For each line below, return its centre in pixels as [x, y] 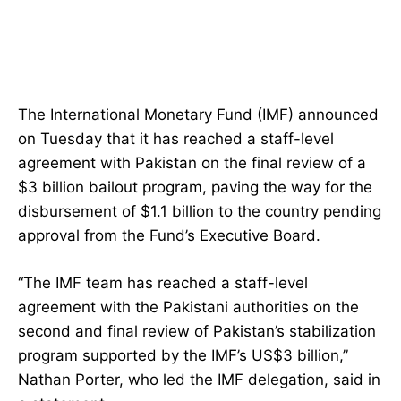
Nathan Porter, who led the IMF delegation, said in [199, 380]
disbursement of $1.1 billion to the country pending [200, 212]
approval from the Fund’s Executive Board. [169, 236]
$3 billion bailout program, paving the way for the [195, 188]
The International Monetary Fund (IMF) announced [198, 115]
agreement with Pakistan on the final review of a [192, 163]
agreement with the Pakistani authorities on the [188, 307]
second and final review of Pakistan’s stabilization [197, 332]
